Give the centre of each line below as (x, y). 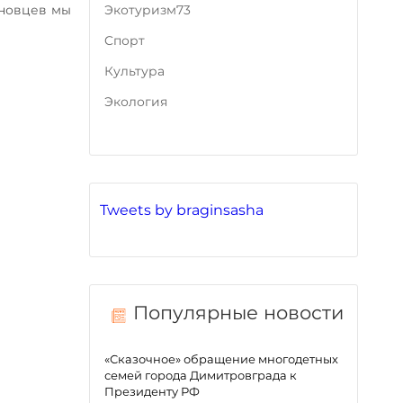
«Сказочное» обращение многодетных (222, 359)
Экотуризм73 (148, 10)
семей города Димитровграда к (201, 375)
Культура (135, 71)
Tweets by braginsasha (182, 210)
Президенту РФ (152, 391)
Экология (136, 102)
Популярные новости (239, 313)
